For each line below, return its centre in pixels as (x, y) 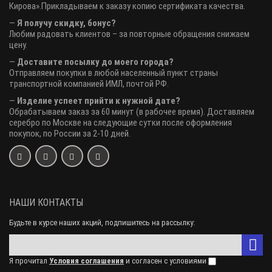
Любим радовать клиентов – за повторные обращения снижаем (129, 34)
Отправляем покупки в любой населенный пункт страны (114, 73)
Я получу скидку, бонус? (66, 23)
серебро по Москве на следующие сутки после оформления (121, 123)
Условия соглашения (87, 261)
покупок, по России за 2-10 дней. (70, 134)
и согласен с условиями (166, 261)
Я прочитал (29, 261)
